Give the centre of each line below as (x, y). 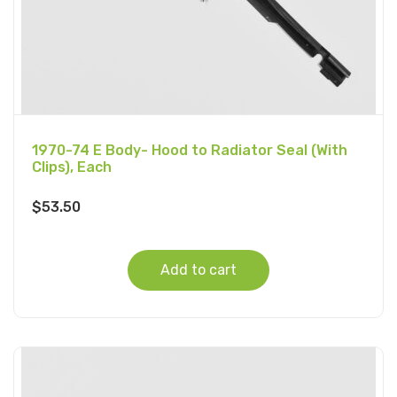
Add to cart (198, 270)
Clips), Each (72, 167)
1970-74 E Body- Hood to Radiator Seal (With (190, 151)
